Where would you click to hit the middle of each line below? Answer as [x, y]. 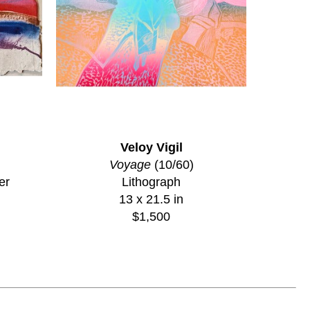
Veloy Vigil [151, 147]
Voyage [130, 164]
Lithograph [151, 182]
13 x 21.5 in [151, 199]
